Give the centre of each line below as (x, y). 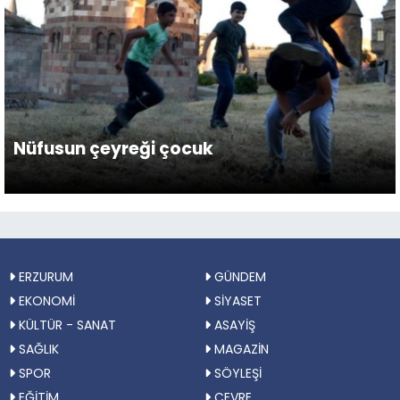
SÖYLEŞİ (236, 374)
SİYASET (236, 301)
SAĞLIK (37, 350)
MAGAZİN (240, 350)
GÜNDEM (238, 277)
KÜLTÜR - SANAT (66, 325)
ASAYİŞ (233, 325)
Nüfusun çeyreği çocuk (113, 149)
